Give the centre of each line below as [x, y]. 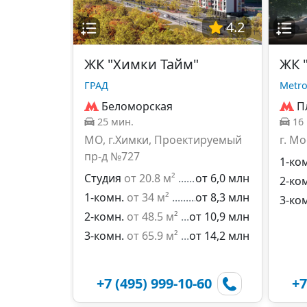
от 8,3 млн [222, 197]
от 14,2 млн [219, 236]
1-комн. [104, 197]
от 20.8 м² [150, 178]
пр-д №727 [112, 156]
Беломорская [137, 106]
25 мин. [115, 122]
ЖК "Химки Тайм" [142, 64]
